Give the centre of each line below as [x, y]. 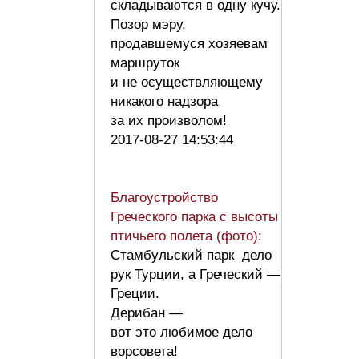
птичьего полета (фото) [184, 236]
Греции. [135, 293]
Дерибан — [147, 313]
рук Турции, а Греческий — [196, 274]
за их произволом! [173, 120]
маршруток [145, 63]
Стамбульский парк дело [191, 255]
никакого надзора [164, 101]
